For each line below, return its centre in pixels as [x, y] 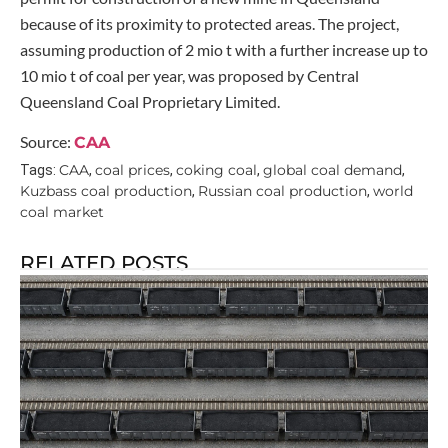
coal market [62, 212]
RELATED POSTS [104, 263]
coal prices [132, 170]
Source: [47, 141]
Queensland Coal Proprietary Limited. [150, 101]
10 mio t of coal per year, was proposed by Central [189, 75]
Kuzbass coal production [106, 191]
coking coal [216, 170]
